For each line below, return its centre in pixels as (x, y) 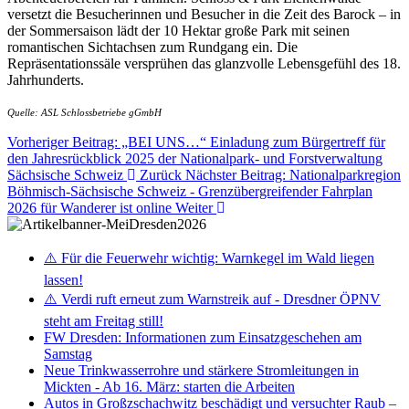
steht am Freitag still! (104, 320)
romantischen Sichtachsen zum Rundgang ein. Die (152, 47)
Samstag (68, 353)
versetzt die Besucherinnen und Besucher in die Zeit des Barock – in (204, 14)
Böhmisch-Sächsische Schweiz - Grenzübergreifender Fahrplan (190, 191)
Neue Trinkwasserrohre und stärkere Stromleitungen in (201, 370)
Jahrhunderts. (46, 79)
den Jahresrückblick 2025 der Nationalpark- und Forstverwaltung (195, 158)
